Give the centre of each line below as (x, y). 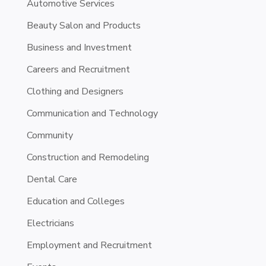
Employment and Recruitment (89, 245)
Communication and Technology (92, 113)
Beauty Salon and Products (83, 25)
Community (50, 135)
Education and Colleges (75, 201)
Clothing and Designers (75, 91)
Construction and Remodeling (88, 157)
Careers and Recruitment (78, 69)
